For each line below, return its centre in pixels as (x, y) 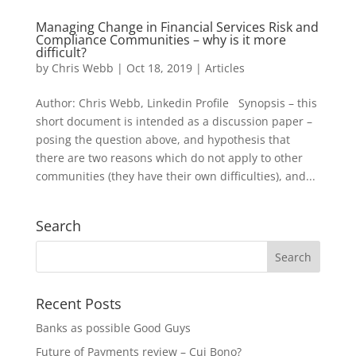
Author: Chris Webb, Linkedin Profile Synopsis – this (176, 103)
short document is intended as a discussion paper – (174, 121)
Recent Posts (78, 303)
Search (58, 225)
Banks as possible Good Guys (113, 327)
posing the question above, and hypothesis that (163, 139)
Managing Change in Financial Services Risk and (177, 27)
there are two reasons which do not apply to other (169, 157)
